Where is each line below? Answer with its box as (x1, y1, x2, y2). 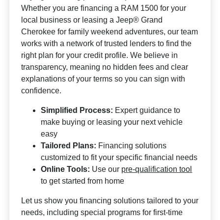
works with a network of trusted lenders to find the (21, 39, 192, 48)
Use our (90, 165, 122, 173)
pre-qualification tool (121, 165, 192, 173)
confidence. (21, 86, 62, 95)
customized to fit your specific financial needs (41, 153, 198, 162)
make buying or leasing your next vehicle (41, 118, 183, 126)
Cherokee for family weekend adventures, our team (21, 27, 198, 36)
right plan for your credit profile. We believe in (21, 51, 178, 59)
